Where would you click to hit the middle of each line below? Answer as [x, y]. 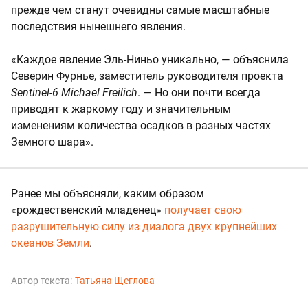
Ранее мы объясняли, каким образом [108, 194]
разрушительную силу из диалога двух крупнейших [144, 227]
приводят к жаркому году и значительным [121, 109]
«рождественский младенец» [88, 210]
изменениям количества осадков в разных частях [141, 126]
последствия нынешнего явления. [98, 27]
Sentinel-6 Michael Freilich [74, 93]
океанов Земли [50, 243]
